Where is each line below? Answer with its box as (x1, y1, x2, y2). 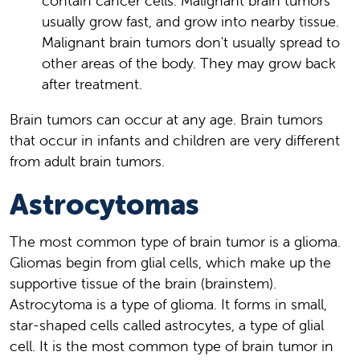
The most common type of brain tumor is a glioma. (10, 231, 341, 251)
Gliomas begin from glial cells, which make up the (10, 252, 331, 272)
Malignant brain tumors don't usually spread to (42, 32, 340, 51)
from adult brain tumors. (10, 151, 165, 170)
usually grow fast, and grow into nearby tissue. (42, 11, 339, 31)
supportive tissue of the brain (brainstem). (10, 273, 276, 292)
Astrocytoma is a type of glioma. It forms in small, (10, 294, 327, 313)
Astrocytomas (10, 186, 199, 222)
